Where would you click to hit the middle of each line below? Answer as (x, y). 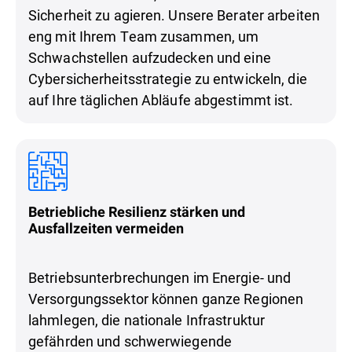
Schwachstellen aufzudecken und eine (150, 57)
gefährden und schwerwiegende (130, 341)
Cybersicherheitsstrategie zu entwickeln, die (168, 78)
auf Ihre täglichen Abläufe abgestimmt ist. (163, 99)
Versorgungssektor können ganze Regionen (166, 298)
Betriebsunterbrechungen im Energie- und (160, 277)
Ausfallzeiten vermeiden (106, 228)
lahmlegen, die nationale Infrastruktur (147, 319)
